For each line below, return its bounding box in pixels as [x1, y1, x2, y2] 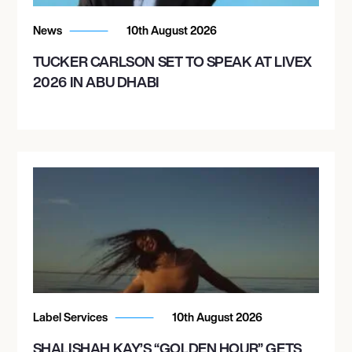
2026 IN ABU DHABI [32, 71, 159, 92]
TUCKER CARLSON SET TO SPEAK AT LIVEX [32, 50, 312, 71]
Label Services [32, 308, 110, 325]
